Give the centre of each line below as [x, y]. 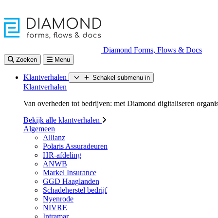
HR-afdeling [62, 155]
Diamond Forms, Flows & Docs [153, 50]
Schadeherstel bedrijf [75, 190]
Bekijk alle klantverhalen [63, 120]
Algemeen [39, 129]
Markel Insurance [70, 173]
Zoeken [27, 60]
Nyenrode [58, 199]
